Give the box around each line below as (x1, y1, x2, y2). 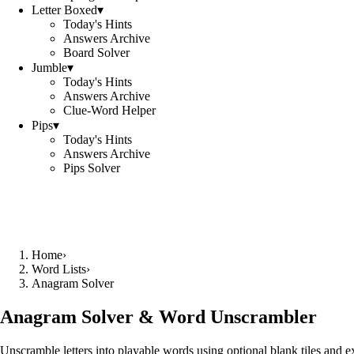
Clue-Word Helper (63, 104, 156, 117)
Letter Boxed (32, 3, 97, 17)
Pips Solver (63, 161, 120, 175)
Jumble (32, 61, 67, 74)
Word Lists (32, 262, 86, 276)
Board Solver (63, 46, 130, 59)
